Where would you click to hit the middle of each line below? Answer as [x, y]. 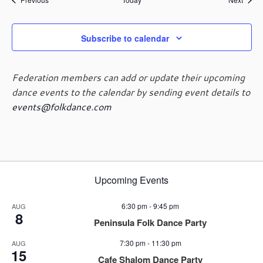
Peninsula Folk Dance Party [150, 223]
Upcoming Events [131, 180]
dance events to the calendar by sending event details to [131, 92]
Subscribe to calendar [125, 38]
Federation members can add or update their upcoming [128, 77]
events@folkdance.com [61, 107]
